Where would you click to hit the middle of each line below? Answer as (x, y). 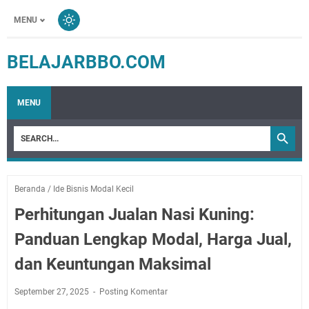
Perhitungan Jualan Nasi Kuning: (134, 215)
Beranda (30, 189)
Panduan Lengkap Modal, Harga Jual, (153, 239)
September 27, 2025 (53, 292)
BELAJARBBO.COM (86, 62)
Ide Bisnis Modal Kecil (93, 189)
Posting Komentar (133, 292)
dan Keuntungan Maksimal (113, 264)
